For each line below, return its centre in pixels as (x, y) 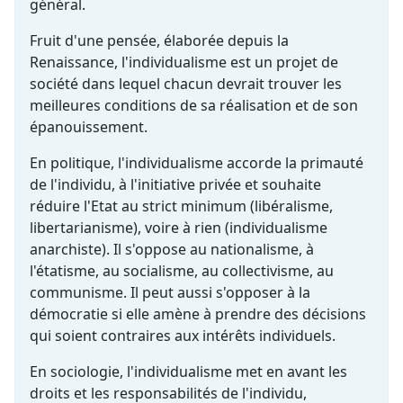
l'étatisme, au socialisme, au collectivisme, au (182, 270)
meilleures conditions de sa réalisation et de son (194, 105)
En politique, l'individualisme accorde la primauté (197, 162)
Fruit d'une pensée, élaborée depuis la (159, 40)
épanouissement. (89, 126)
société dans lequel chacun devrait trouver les (186, 83)
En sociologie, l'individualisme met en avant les (188, 371)
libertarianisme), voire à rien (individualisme (179, 227)
